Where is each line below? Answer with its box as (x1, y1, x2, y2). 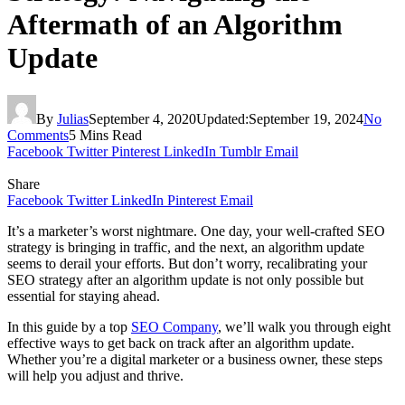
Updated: (196, 110, 249, 127)
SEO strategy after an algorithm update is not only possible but (7, 271, 363, 287)
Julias (57, 110, 89, 127)
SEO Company (131, 318, 218, 334)
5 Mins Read (69, 127, 142, 143)
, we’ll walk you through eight (218, 318, 391, 334)
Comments (7, 127, 69, 143)
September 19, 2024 (249, 110, 363, 127)
